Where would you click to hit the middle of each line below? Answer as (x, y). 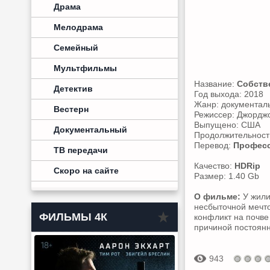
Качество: (214, 166)
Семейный (76, 48)
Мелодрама (78, 27)
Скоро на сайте (86, 171)
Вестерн (71, 109)
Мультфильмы (85, 68)
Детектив (73, 89)
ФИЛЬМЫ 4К (73, 217)
